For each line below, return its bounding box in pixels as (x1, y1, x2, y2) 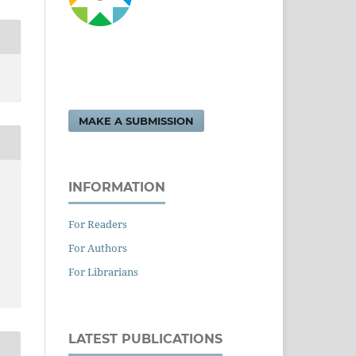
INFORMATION (68, 179, 165, 195)
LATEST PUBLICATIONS (68, 331, 222, 346)
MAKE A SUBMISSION (79, 114, 195, 127)
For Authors (68, 240, 127, 255)
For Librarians (68, 264, 138, 279)
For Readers (68, 216, 127, 231)
